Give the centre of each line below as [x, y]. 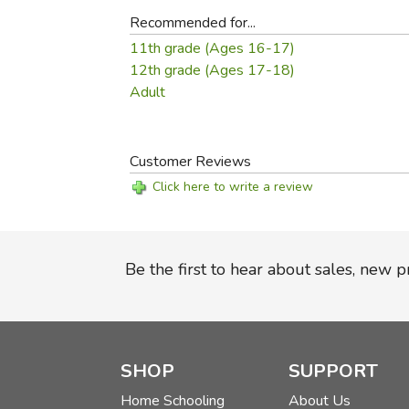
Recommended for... [193, 23]
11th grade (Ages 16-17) [213, 48]
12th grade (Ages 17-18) [213, 70]
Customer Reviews [191, 162]
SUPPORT [333, 372]
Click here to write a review [233, 187]
